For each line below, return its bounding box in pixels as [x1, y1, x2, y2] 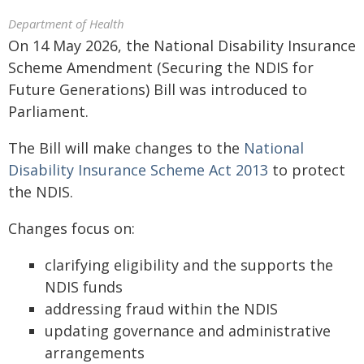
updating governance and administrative [45, 321, 331, 340]
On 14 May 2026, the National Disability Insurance [8, 36, 356, 55]
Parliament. [8, 102, 89, 121]
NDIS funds [45, 277, 123, 297]
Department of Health [8, 15, 124, 32]
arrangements [45, 343, 145, 362]
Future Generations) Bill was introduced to [8, 80, 307, 99]
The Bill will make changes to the [8, 138, 244, 158]
